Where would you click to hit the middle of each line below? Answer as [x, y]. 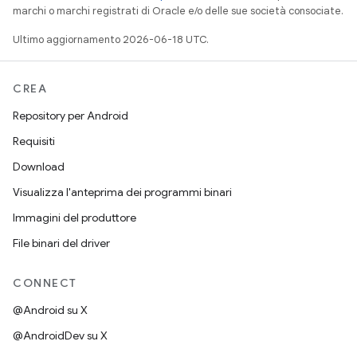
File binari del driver [61, 243]
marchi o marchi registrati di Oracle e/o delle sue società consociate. [178, 11]
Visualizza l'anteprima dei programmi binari [122, 192]
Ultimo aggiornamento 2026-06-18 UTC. [111, 39]
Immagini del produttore [75, 218]
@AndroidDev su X [60, 335]
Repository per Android [71, 116]
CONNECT [45, 283]
